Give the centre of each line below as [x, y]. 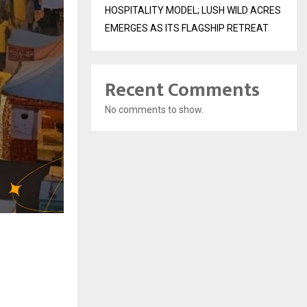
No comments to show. [154, 110]
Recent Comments [182, 90]
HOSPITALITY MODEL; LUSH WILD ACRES [193, 10]
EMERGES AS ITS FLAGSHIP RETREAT [187, 28]
